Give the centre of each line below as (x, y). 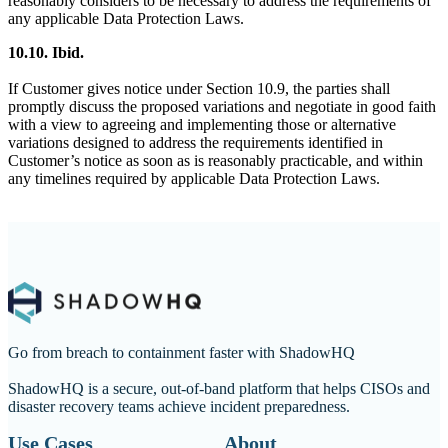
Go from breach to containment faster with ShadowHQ (181, 352)
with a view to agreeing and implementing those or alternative (202, 124)
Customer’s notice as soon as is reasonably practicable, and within (215, 160)
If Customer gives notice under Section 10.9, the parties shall (199, 88)
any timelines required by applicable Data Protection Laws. (194, 178)
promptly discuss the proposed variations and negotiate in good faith (222, 106)
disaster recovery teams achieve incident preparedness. (179, 406)
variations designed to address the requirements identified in (195, 142)
